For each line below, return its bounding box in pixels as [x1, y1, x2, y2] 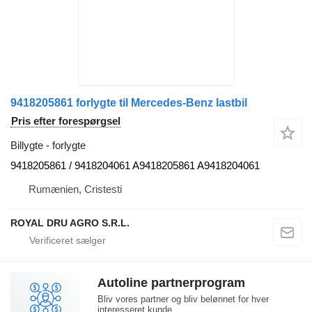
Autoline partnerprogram [97, 275, 245, 290]
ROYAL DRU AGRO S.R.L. [10, 217, 130, 228]
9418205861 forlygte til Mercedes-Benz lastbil [10, 96, 247, 109]
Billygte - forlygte [10, 139, 86, 151]
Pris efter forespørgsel [11, 114, 120, 127]
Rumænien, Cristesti [29, 182, 122, 195]
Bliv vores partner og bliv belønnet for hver [97, 293, 269, 304]
